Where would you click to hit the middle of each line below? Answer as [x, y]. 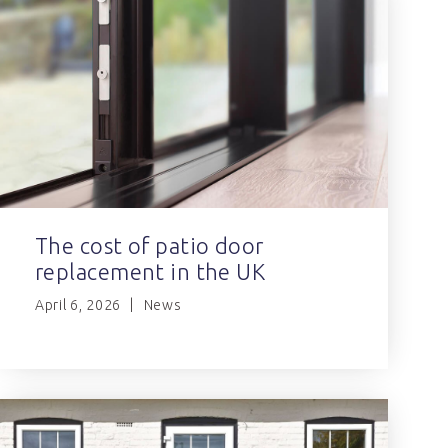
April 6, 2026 [78, 304]
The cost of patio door [149, 245]
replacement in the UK [150, 271]
